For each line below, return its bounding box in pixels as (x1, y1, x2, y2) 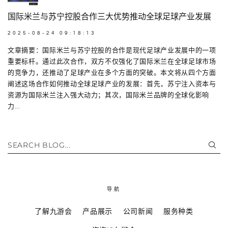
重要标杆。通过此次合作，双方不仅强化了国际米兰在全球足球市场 (8, 56, 216, 65)
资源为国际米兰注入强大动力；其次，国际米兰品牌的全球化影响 (8, 90, 209, 99)
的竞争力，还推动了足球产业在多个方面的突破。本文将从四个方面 (8, 68, 216, 76)
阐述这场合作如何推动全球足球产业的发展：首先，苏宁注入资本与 (8, 79, 216, 88)
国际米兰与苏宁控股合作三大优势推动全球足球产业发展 (8, 12, 211, 21)
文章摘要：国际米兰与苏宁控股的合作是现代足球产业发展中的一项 (8, 45, 216, 54)
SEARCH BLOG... (8, 140, 71, 150)
